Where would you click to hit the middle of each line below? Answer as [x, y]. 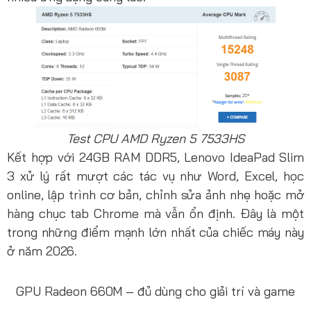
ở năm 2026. [42, 251]
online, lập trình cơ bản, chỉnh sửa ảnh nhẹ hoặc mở [155, 194]
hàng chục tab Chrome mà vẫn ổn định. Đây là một [155, 213]
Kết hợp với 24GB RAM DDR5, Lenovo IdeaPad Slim [155, 157]
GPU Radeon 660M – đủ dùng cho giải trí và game [155, 291]
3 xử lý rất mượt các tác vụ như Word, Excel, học [155, 176]
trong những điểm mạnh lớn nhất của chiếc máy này [155, 232]
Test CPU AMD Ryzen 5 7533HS [155, 138]
